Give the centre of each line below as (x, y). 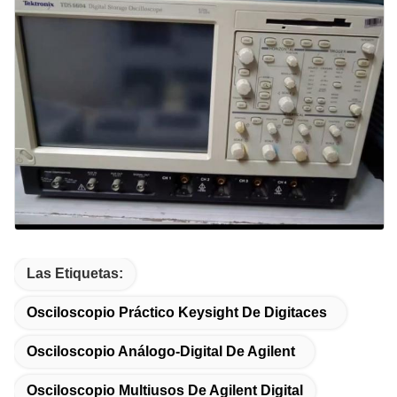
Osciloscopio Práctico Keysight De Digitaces (177, 312)
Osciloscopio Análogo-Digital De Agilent (161, 351)
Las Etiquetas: (75, 273)
